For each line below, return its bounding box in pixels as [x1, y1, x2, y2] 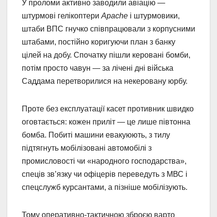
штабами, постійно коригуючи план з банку [22, 38, 175, 46]
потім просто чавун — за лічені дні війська [22, 64, 173, 73]
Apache [101, 12, 128, 20]
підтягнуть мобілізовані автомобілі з [22, 144, 152, 153]
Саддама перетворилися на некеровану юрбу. [22, 77, 189, 86]
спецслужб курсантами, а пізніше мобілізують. [22, 183, 187, 192]
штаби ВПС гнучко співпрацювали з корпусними [22, 25, 195, 33]
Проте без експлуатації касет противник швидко [22, 105, 194, 113]
